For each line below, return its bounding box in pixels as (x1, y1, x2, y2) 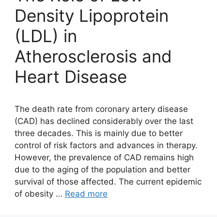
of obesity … (15, 189, 65, 199)
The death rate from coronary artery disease (15, 104, 188, 114)
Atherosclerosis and (15, 46, 172, 66)
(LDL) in (15, 26, 77, 46)
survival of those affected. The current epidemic (15, 177, 201, 186)
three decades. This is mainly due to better (15, 128, 183, 138)
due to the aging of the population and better (15, 165, 190, 174)
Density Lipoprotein (15, 5, 169, 26)
